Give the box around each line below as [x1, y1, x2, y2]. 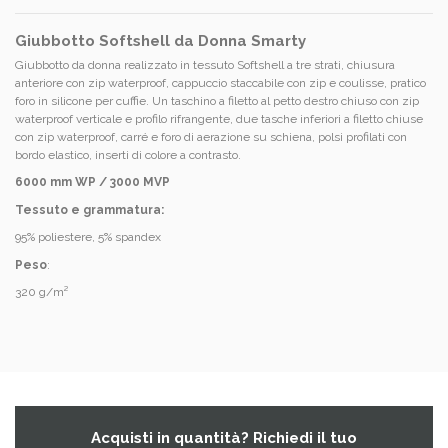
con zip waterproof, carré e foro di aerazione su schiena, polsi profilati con [15, 129, 407, 144]
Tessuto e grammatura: [15, 202, 164, 217]
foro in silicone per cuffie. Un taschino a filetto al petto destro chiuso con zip [15, 93, 419, 108]
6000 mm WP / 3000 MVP [15, 175, 170, 190]
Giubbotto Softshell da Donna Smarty [15, 31, 310, 50]
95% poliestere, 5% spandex [15, 230, 161, 245]
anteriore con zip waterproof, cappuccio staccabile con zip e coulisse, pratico [15, 75, 426, 90]
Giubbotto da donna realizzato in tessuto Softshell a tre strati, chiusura [15, 57, 395, 72]
